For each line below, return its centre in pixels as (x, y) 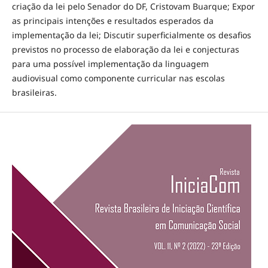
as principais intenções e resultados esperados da (112, 20)
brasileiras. (34, 92)
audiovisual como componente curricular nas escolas (118, 78)
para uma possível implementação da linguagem (110, 63)
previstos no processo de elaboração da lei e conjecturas (125, 49)
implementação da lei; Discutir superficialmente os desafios (131, 35)
